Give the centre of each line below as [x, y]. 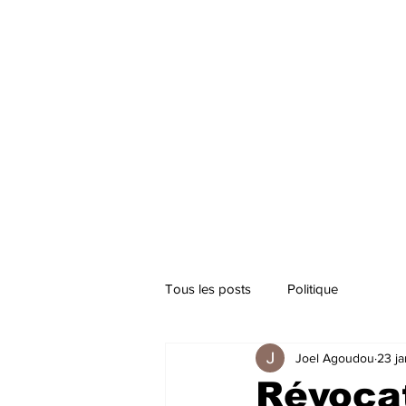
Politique [313, 288]
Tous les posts [208, 288]
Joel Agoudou [335, 358]
